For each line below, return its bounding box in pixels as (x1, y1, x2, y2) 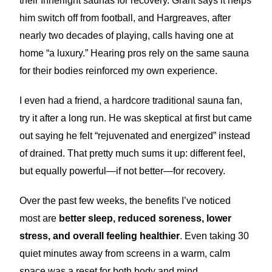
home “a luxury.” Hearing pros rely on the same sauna (19, 48, 250, 58)
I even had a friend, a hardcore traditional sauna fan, (19, 95, 243, 106)
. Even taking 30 (180, 231, 250, 241)
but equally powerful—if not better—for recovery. (19, 166, 226, 176)
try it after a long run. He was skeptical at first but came (19, 113, 253, 123)
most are (19, 213, 59, 223)
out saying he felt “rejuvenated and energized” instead (19, 131, 251, 141)
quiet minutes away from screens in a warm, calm (19, 248, 231, 259)
